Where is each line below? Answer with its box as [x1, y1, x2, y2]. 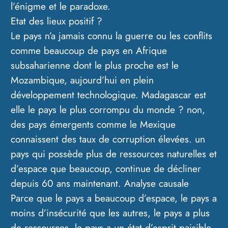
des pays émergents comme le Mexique [11, 117, 176, 132]
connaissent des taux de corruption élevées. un [11, 132, 206, 147]
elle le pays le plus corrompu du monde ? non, [11, 102, 206, 117]
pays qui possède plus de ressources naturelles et [11, 147, 217, 161]
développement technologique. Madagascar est [11, 88, 207, 102]
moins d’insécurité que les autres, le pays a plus [11, 206, 210, 220]
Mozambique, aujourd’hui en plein [11, 73, 154, 88]
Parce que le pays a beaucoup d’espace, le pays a [11, 191, 217, 206]
